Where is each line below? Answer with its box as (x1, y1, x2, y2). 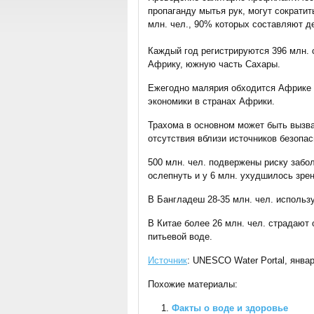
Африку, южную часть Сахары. (148, 59, 280, 69)
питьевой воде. (148, 231, 212, 242)
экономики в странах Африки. (148, 96, 275, 107)
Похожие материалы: (148, 279, 238, 289)
